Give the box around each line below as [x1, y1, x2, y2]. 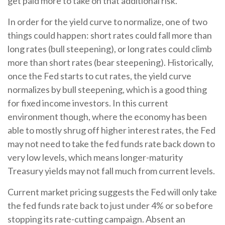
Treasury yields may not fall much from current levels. [8, 165, 215, 177]
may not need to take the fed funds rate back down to [8, 138, 215, 150]
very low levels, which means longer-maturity [8, 152, 183, 163]
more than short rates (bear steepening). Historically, [8, 57, 213, 68]
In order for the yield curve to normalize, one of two [8, 16, 207, 28]
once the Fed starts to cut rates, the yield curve [8, 70, 191, 82]
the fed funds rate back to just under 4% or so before [8, 200, 213, 211]
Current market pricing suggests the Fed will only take [8, 186, 217, 198]
